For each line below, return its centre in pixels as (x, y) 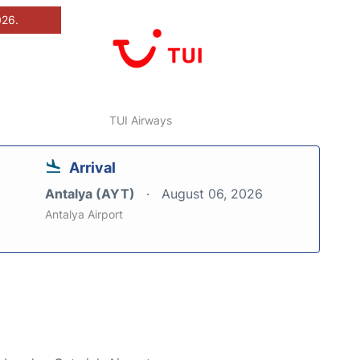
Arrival (92, 168)
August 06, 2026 (212, 194)
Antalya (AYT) (92, 194)
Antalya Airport (84, 215)
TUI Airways (141, 121)
